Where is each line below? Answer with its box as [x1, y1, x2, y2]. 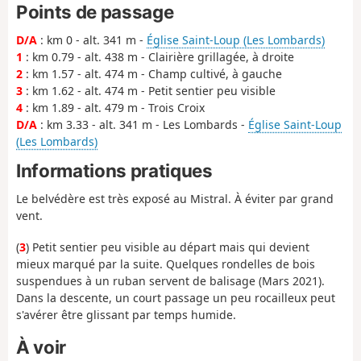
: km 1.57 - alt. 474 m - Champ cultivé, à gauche [23, 66, 282, 82]
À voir [16, 336, 66, 359]
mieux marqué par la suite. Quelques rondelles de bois [16, 255, 315, 272]
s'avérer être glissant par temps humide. [16, 306, 236, 322]
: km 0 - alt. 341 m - [37, 32, 147, 48]
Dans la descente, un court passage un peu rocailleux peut [16, 289, 335, 305]
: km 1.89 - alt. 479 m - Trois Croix [23, 100, 205, 116]
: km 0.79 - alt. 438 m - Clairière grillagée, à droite [23, 49, 294, 65]
